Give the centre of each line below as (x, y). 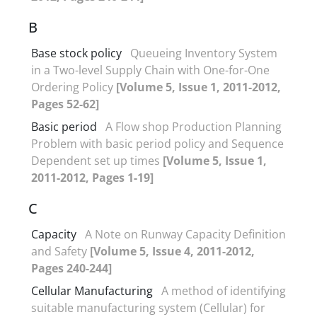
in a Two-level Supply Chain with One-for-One (150, 70)
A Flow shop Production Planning (194, 126)
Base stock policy (76, 53)
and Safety (60, 251)
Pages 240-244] (71, 268)
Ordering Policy (74, 87)
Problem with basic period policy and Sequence (157, 143)
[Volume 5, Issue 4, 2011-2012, (172, 251)
